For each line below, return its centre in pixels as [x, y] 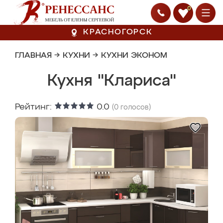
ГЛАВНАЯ [33, 56]
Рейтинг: [35, 107]
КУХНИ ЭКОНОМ [134, 56]
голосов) [135, 108]
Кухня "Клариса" [111, 81]
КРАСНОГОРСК [118, 32]
